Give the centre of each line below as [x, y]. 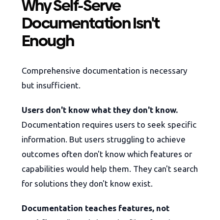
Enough [48, 41]
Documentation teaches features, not [96, 208]
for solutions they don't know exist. [87, 184]
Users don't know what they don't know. [100, 110]
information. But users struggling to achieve [104, 139]
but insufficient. [51, 85]
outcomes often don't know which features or [107, 154]
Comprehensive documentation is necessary [104, 71]
